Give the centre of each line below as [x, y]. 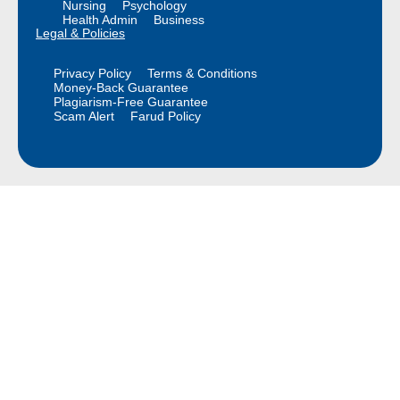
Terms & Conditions [202, 73]
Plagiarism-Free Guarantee [131, 101]
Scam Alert [84, 116]
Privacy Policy [92, 73]
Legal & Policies [80, 33]
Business [179, 19]
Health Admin [100, 19]
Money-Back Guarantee [121, 87]
